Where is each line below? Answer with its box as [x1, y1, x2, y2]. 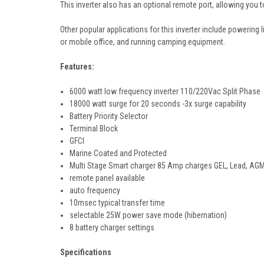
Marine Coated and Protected [70, 148, 167, 158]
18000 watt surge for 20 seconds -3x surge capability [70, 98, 247, 108]
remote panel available [70, 173, 146, 183]
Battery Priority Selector [70, 111, 148, 121]
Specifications [60, 247, 111, 257]
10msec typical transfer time [70, 197, 166, 207]
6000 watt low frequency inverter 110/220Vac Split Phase [70, 86, 261, 96]
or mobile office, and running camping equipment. [60, 37, 225, 47]
